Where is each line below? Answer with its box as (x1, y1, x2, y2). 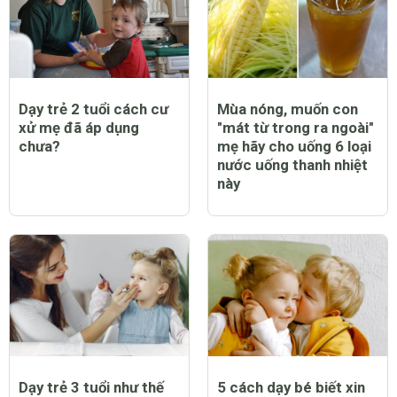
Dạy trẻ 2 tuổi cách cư (19, 99, 168, 118)
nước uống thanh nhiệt (217, 155, 368, 174)
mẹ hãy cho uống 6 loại (217, 136, 371, 155)
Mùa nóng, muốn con (217, 99, 358, 118)
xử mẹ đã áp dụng (19, 118, 139, 136)
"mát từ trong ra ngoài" (217, 118, 374, 136)
